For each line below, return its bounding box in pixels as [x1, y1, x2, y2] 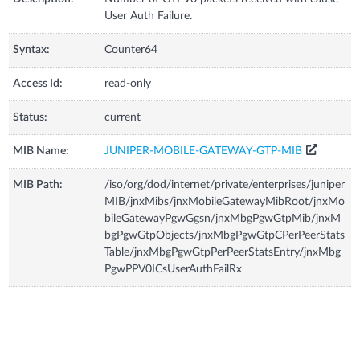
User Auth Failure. [104, 10, 193, 22]
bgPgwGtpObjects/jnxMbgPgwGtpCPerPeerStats [104, 229, 346, 241]
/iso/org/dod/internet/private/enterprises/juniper [104, 178, 346, 190]
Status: [13, 111, 48, 123]
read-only [104, 77, 152, 89]
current [104, 111, 141, 123]
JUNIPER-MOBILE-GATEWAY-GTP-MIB [104, 145, 303, 157]
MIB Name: [13, 145, 70, 157]
